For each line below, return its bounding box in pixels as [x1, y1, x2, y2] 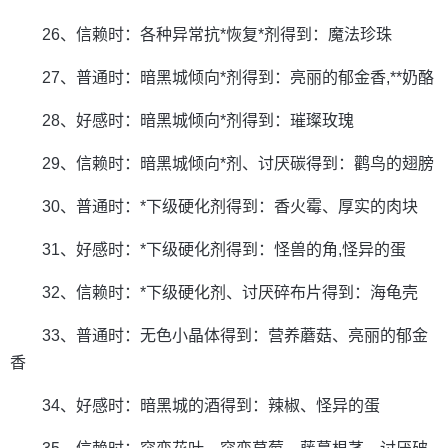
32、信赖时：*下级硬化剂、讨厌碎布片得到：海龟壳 [42, 284, 418, 301]
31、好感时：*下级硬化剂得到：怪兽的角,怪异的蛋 [42, 241, 406, 258]
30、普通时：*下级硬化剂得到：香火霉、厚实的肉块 [42, 198, 418, 215]
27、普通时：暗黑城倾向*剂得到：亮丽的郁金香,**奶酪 [42, 69, 434, 86]
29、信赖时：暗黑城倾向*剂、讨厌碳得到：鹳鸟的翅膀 [42, 155, 434, 172]
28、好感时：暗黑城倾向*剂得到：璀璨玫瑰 [42, 112, 354, 129]
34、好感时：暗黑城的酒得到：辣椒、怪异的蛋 [42, 397, 380, 414]
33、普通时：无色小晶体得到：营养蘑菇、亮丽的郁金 [42, 327, 428, 344]
